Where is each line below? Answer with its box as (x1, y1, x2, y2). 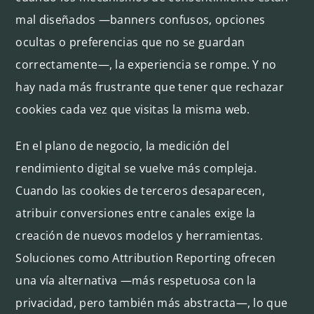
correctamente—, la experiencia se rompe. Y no (15, 56, 277, 72)
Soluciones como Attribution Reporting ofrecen (15, 250, 276, 266)
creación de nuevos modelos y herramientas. (15, 227, 264, 243)
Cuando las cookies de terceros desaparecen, (15, 182, 266, 198)
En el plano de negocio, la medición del (15, 137, 229, 153)
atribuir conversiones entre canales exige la (15, 205, 256, 221)
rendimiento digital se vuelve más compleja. (15, 160, 257, 176)
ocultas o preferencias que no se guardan (15, 34, 245, 50)
